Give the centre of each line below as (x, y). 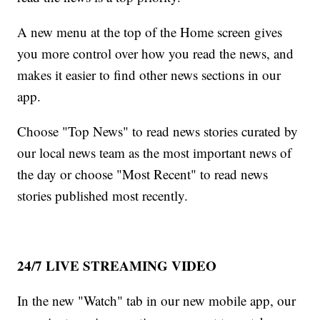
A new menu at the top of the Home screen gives (150, 32)
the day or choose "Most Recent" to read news (143, 174)
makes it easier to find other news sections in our (149, 75)
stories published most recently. (103, 196)
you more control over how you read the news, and (156, 54)
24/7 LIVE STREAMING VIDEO (117, 266)
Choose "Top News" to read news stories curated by (158, 131)
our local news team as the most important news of (155, 153)
